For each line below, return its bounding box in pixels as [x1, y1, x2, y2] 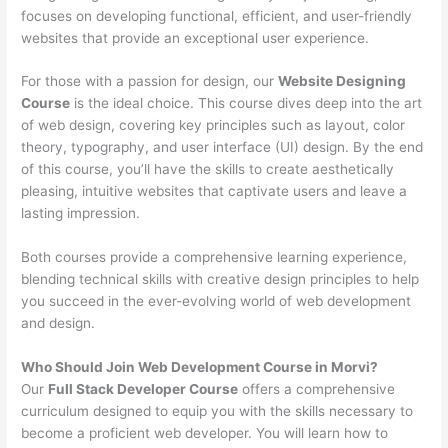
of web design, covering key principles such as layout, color [21, 117, 406, 134]
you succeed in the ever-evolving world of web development [21, 293, 412, 310]
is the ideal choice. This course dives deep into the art [70, 95, 423, 112]
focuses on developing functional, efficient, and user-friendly [21, 7, 413, 24]
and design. [21, 315, 96, 332]
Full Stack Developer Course [48, 381, 239, 398]
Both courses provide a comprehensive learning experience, [21, 249, 408, 266]
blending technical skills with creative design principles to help [21, 271, 420, 288]
